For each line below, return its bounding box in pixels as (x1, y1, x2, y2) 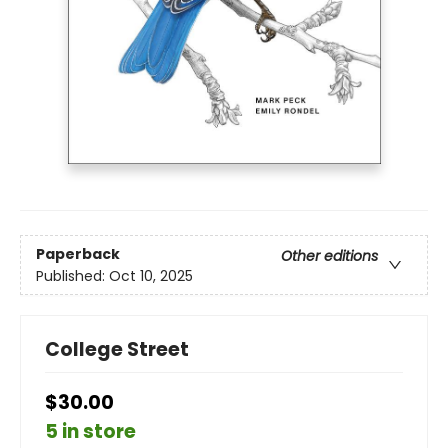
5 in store (45, 418, 136, 446)
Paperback (36, 243, 120, 264)
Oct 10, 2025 (109, 265, 193, 286)
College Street (45, 336, 189, 364)
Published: (36, 265, 109, 286)
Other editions (281, 245, 378, 266)
